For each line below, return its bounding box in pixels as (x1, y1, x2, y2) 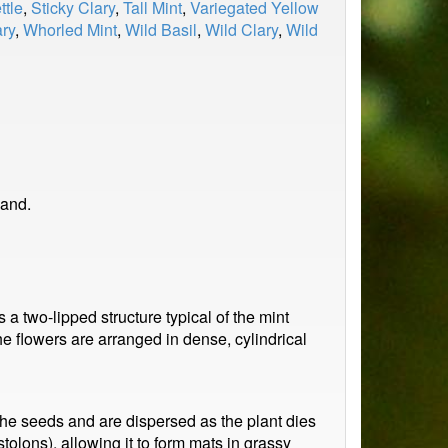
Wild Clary (205, 18, 278, 41)
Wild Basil (125, 18, 197, 41)
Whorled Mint (23, 18, 117, 41)
